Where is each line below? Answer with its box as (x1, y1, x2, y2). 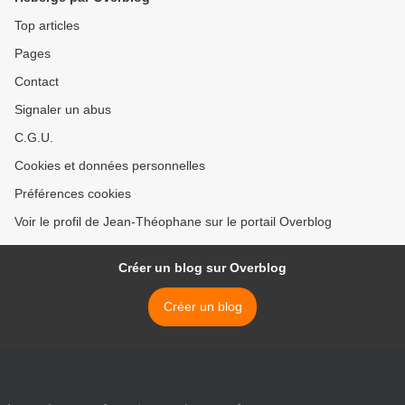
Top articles (14, 18, 80, 33)
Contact (14, 74, 59, 89)
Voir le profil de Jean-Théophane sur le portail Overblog (14, 214, 332, 230)
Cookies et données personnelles (14, 158, 205, 174)
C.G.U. (14, 130, 53, 146)
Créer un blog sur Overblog (118, 260, 287, 276)
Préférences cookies (14, 186, 131, 202)
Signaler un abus (14, 102, 111, 118)
